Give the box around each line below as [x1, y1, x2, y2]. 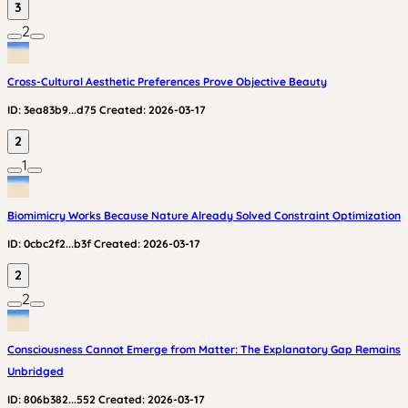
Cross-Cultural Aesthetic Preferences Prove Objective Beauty [7, 75, 327, 88]
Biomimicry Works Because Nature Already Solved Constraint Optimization [7, 209, 401, 222]
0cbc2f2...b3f [24, 237, 91, 250]
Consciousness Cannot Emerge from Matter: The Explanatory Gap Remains [7, 342, 401, 356]
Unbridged [7, 364, 64, 378]
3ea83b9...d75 [24, 103, 97, 117]
